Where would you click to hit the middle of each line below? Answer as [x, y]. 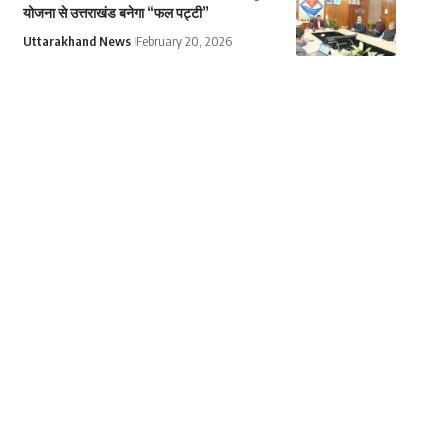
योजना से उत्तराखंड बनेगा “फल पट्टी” [115, 13]
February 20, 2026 [183, 41]
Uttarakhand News [76, 41]
